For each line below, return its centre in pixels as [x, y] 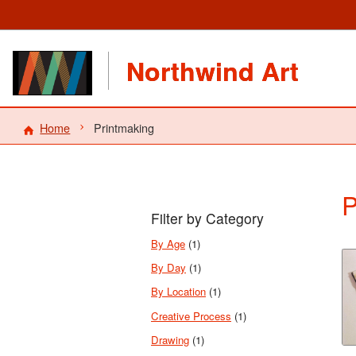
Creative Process [191, 315]
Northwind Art [213, 71]
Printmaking [124, 127]
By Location [178, 292]
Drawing [170, 339]
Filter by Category [207, 219]
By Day [168, 268]
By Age [168, 243]
